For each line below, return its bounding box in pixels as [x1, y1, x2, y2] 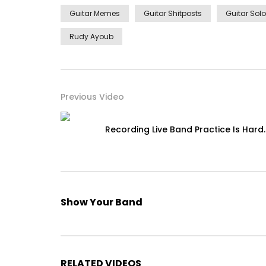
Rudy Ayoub [69, 31, 113, 42]
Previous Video [61, 90, 124, 103]
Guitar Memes [69, 8, 120, 18]
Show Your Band [61, 195, 142, 209]
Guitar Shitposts [144, 8, 202, 18]
